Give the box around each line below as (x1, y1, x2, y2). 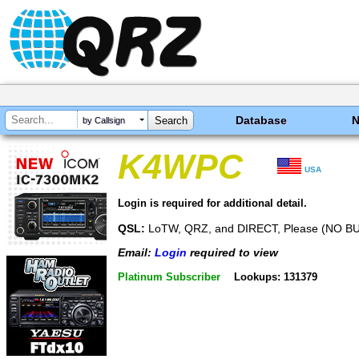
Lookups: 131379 (233, 270, 317, 283)
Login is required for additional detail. (118, 196, 307, 209)
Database (236, 114, 288, 127)
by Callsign (83, 115, 125, 126)
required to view (187, 246, 278, 260)
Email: (118, 246, 155, 260)
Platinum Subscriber (118, 270, 220, 283)
